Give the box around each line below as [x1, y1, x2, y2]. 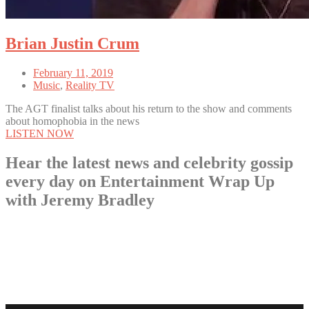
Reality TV [66, 79, 114, 92]
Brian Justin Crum [6, 34, 139, 53]
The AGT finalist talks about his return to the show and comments [6, 103, 292, 115]
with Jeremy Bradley [6, 191, 154, 210]
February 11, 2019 [33, 67, 113, 79]
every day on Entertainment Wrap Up [6, 172, 275, 191]
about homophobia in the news [6, 115, 139, 128]
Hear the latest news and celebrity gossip [6, 154, 293, 172]
